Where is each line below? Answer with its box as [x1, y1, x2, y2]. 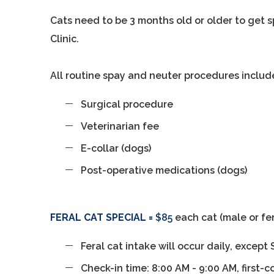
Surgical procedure [81, 98, 174, 110]
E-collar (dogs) [81, 143, 152, 154]
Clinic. [50, 33, 80, 45]
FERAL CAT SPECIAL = [50, 212, 154, 223]
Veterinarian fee [81, 120, 160, 132]
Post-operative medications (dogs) [81, 165, 250, 176]
